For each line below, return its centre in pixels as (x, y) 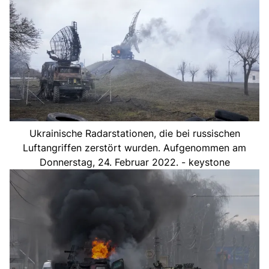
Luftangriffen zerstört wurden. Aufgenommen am (134, 147)
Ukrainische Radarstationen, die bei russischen (134, 133)
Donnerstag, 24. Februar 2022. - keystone (134, 162)
